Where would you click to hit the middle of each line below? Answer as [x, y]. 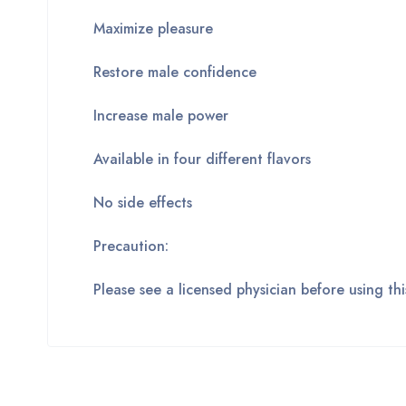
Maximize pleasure [153, 29]
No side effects [143, 203]
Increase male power [161, 116]
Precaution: [131, 246]
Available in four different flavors [202, 159]
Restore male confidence [175, 72]
